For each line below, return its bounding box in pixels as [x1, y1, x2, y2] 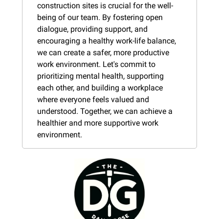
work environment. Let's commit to [37, 59, 155, 69]
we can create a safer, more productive [37, 47, 169, 57]
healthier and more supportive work [37, 118, 158, 128]
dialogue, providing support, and [37, 24, 148, 34]
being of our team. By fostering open [37, 12, 163, 22]
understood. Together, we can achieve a [37, 106, 173, 116]
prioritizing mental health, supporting [37, 71, 164, 81]
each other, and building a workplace [37, 83, 163, 92]
